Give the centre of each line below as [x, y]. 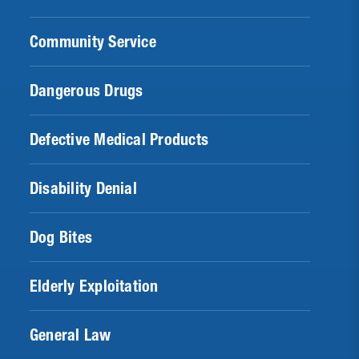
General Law [71, 335]
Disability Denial [83, 189]
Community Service [93, 42]
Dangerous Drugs [87, 91]
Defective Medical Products [119, 140]
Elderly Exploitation [94, 286]
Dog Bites [61, 238]
